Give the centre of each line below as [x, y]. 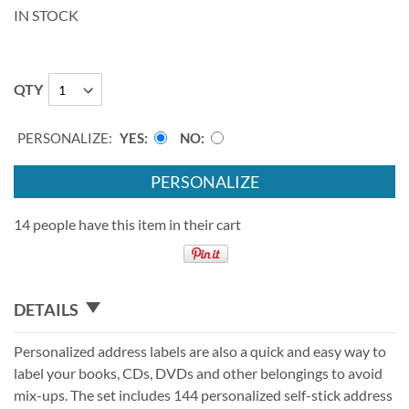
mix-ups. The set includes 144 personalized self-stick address [203, 394]
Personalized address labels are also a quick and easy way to [200, 351]
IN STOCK [46, 16]
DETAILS [46, 309]
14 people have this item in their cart [127, 225]
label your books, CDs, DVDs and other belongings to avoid [198, 372]
